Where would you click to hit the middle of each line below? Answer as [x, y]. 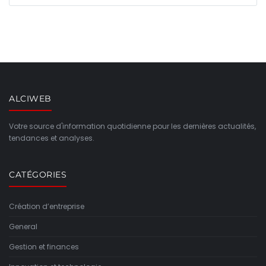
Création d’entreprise [47, 206]
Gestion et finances [44, 246]
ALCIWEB [30, 98]
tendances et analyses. [52, 138]
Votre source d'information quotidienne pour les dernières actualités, [132, 126]
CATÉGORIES [38, 174]
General [23, 226]
